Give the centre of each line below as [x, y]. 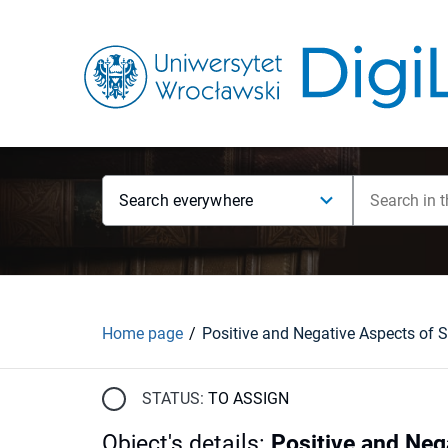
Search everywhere [186, 200]
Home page [142, 333]
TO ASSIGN [248, 398]
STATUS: [173, 398]
